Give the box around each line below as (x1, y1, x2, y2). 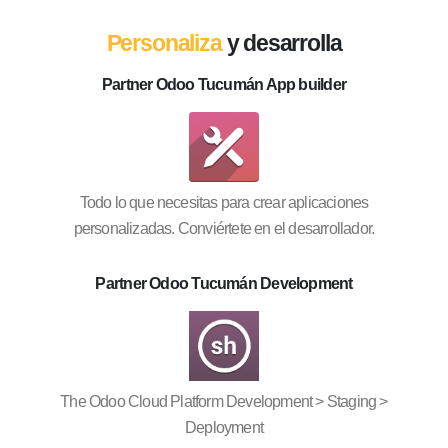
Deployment (185, 418, 263, 436)
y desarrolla (221, 30, 342, 57)
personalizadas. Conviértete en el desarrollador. (73, 220, 375, 238)
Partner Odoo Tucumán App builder (101, 76, 347, 94)
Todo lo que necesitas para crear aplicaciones (79, 194, 369, 212)
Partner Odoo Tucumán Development (95, 275, 353, 293)
